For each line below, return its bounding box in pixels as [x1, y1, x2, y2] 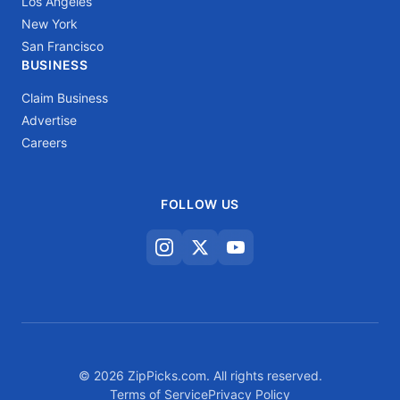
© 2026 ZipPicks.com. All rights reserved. [78, 368, 322, 383]
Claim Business [21, 90, 108, 105]
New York [21, 16, 78, 31]
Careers [21, 135, 67, 150]
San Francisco [21, 38, 104, 54]
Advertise [21, 112, 77, 128]
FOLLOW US [160, 196, 240, 212]
